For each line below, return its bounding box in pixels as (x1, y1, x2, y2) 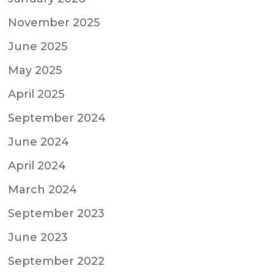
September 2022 (8, 254, 105, 268)
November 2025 (8, 15, 100, 29)
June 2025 (8, 39, 68, 53)
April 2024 (8, 158, 67, 172)
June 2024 (8, 135, 70, 149)
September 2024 (8, 111, 106, 125)
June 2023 (8, 230, 68, 244)
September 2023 (8, 206, 105, 220)
